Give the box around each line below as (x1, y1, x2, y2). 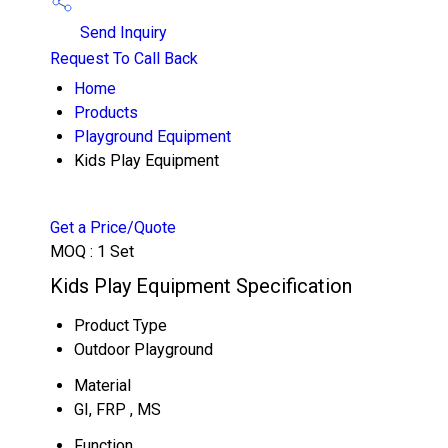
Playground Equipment (74, 127, 231, 146)
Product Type (74, 316, 167, 335)
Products (74, 103, 138, 122)
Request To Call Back (50, 49, 198, 68)
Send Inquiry (76, 23, 167, 43)
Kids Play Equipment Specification (50, 274, 352, 298)
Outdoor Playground (74, 340, 213, 359)
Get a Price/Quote (50, 218, 176, 237)
